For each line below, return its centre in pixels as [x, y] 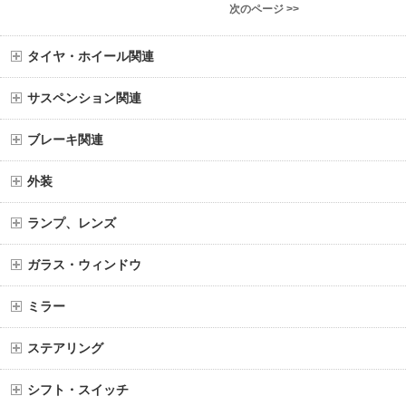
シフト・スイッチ [78, 390]
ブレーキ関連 [65, 140]
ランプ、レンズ [72, 223]
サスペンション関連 [84, 98]
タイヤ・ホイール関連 [91, 57]
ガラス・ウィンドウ [84, 265]
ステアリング [65, 348]
